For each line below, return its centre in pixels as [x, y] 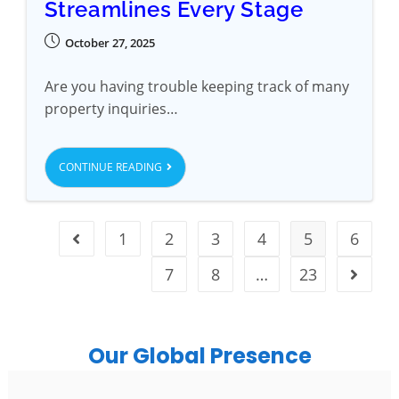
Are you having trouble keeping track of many [196, 86]
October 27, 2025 [110, 42]
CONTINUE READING [110, 167]
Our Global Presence [199, 355]
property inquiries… [111, 108]
